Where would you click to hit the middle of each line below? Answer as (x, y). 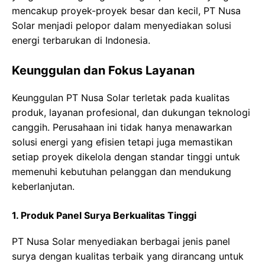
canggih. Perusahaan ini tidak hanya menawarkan (122, 127)
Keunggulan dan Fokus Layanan (103, 71)
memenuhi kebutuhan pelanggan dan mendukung (122, 172)
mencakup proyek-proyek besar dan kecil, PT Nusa (126, 11)
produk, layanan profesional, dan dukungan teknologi (131, 113)
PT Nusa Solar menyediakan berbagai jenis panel (121, 242)
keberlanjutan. (43, 187)
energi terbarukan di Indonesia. (81, 41)
